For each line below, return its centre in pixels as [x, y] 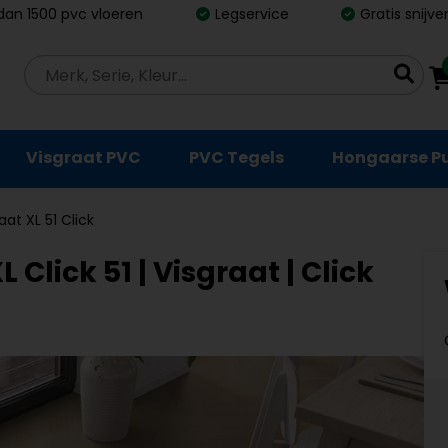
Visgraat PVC [83, 157]
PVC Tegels [236, 157]
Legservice [251, 13]
